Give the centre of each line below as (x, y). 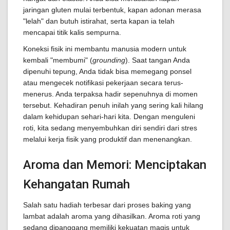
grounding (109, 60)
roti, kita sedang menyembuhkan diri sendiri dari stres (110, 128)
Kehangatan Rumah (76, 184)
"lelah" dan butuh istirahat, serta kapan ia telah (99, 21)
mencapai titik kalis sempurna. (72, 32)
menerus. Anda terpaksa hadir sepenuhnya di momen (110, 94)
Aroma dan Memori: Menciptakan (115, 165)
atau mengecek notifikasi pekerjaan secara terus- (103, 83)
